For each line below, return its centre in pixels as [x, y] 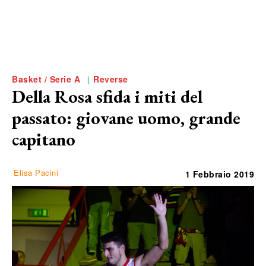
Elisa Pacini [36, 173]
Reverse [111, 79]
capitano [44, 140]
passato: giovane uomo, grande [126, 118]
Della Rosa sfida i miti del [107, 97]
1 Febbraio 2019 [219, 174]
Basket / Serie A [46, 79]
